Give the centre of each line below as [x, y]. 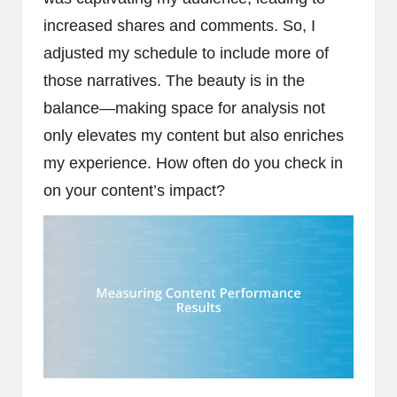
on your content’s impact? [134, 191]
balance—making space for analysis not [184, 109]
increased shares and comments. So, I [179, 26]
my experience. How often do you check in [193, 163]
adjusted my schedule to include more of [186, 54]
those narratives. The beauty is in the [174, 81]
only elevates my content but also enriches [194, 136]
